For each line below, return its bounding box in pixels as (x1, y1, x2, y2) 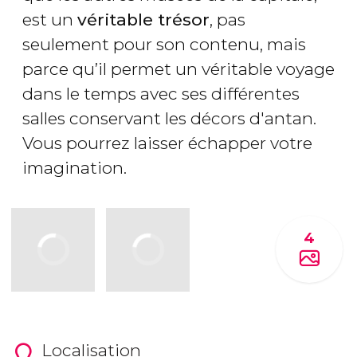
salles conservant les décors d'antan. (22, 108, 316, 128)
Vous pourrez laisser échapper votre (22, 132, 312, 153)
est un (22, 9, 77, 29)
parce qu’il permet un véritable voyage (22, 58, 335, 79)
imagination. (22, 157, 127, 178)
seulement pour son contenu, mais (22, 33, 306, 54)
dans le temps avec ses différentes (22, 83, 300, 104)
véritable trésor (77, 9, 210, 29)
